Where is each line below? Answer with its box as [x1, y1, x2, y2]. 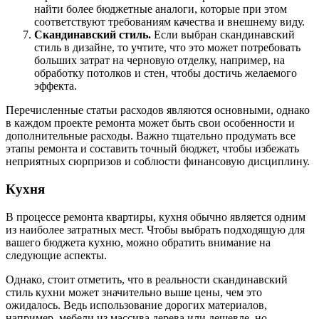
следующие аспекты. [6, 249, 107, 261]
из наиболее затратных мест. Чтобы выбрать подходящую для [6, 223, 305, 236]
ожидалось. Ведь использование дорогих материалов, [6, 298, 267, 311]
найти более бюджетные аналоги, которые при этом [34, 3, 287, 16]
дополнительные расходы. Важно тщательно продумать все [6, 130, 296, 142]
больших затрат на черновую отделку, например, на [34, 54, 285, 67]
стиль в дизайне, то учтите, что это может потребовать [34, 41, 300, 54]
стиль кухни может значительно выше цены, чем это [6, 286, 262, 298]
